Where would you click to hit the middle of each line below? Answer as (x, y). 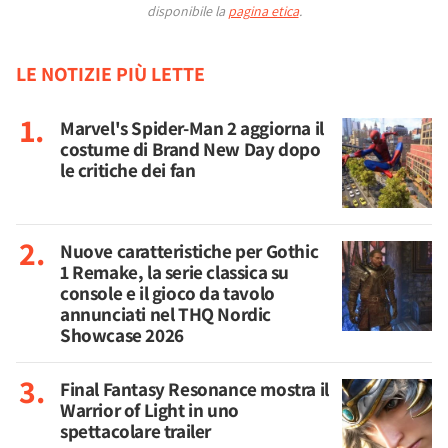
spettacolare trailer (135, 431)
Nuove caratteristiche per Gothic (189, 251)
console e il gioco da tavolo (167, 293)
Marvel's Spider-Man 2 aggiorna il (192, 128)
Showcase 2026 (122, 335)
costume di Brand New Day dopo (190, 149)
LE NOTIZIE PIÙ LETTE (110, 74)
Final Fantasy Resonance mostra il (194, 389)
